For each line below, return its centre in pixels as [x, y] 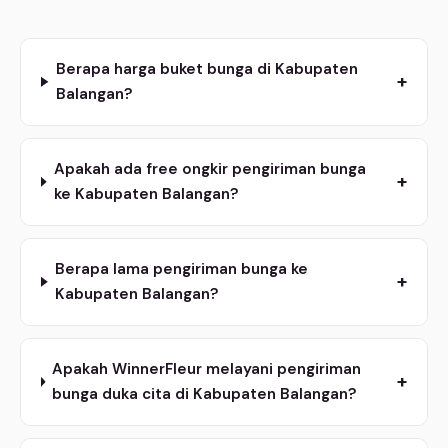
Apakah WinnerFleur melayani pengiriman [207, 368]
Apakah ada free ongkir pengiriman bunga [209, 168]
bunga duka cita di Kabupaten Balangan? [205, 393]
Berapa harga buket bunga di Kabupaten [206, 68]
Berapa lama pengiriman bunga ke [181, 268]
